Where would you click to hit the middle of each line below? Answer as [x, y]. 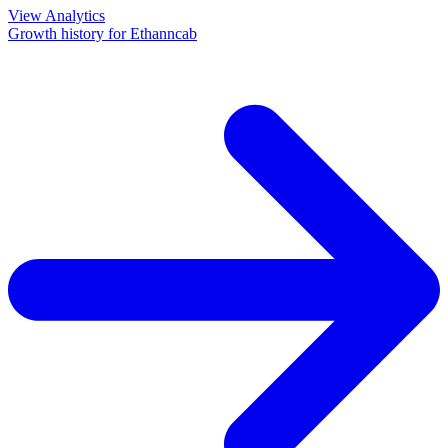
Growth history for [69, 34]
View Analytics [56, 16]
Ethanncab [163, 34]
